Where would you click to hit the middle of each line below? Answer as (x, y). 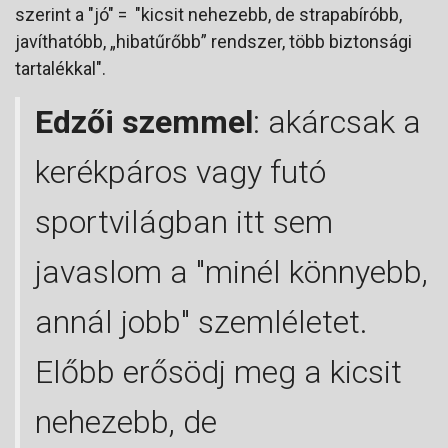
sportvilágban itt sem (184, 221)
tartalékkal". (62, 68)
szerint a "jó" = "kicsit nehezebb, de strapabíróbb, (208, 14)
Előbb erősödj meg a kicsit (218, 371)
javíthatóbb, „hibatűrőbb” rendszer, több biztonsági (213, 41)
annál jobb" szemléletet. (201, 321)
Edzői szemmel (144, 121)
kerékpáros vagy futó (180, 171)
